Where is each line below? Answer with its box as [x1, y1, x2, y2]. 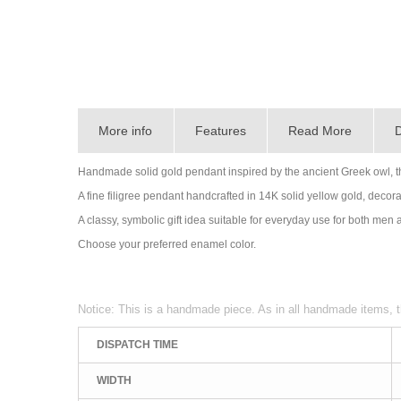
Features [194, 123, 246, 138]
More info [98, 123, 153, 138]
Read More [288, 123, 353, 138]
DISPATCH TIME [97, 337, 178, 351]
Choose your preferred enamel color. [78, 237, 256, 251]
